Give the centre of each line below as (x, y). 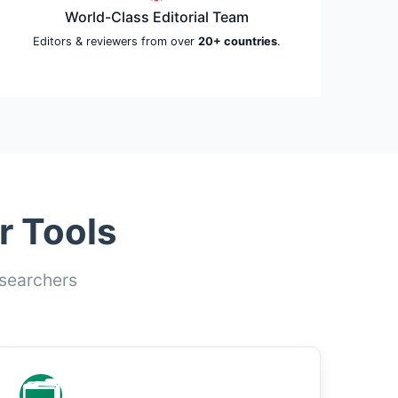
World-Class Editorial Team (156, 17)
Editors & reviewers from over (115, 41)
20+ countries (237, 41)
